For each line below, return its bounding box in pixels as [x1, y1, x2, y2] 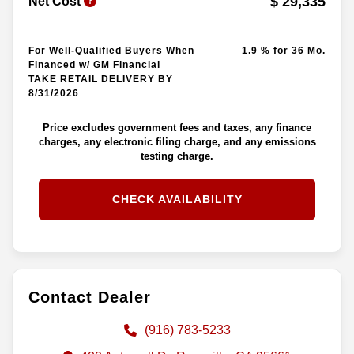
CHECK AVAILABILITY [111, 192, 243, 205]
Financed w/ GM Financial [28, 58, 160, 70]
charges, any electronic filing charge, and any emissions [38, 135, 316, 148]
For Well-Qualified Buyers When [28, 44, 194, 56]
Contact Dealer [28, 288, 151, 306]
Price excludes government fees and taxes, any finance [43, 121, 311, 134]
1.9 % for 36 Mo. [241, 44, 326, 56]
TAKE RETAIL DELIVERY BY [28, 73, 173, 85]
